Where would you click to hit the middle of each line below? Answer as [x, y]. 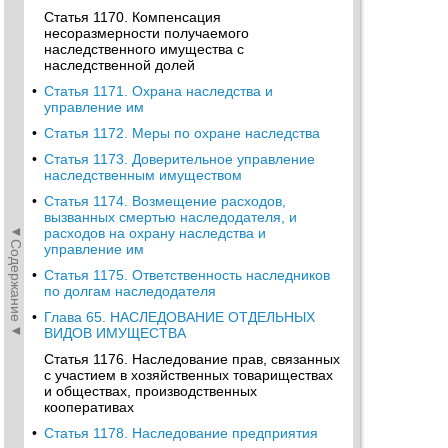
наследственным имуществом [143, 175]
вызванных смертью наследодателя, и [170, 217]
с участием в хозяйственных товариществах [188, 375]
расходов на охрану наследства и [155, 233]
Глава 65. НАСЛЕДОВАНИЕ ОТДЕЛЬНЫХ [179, 317]
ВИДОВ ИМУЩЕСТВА [115, 333]
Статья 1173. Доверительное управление [179, 159]
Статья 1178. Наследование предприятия [181, 433]
